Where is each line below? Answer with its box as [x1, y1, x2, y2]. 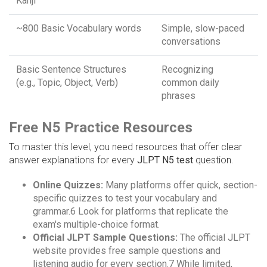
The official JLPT [178, 232, 250, 244]
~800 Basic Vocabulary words [16, 23, 141, 35]
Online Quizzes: [33, 179, 103, 191]
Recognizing [162, 64, 213, 76]
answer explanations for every [9, 154, 137, 166]
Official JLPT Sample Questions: [33, 232, 178, 244]
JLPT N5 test [137, 154, 193, 166]
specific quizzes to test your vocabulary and [33, 193, 217, 204]
